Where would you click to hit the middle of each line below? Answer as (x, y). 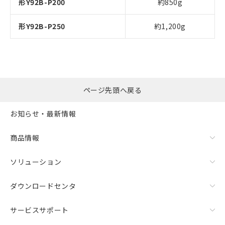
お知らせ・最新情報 (43, 114)
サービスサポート (39, 210)
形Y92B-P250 (42, 26)
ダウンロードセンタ (43, 186)
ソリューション (36, 162)
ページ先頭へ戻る (113, 90)
